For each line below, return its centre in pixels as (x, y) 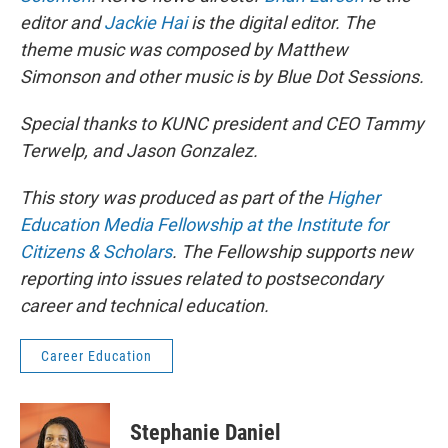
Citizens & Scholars (96, 252)
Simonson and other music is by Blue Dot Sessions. (222, 77)
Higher (353, 198)
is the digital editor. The (281, 23)
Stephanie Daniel (205, 433)
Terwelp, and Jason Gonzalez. (139, 151)
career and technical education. (144, 306)
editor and (62, 23)
